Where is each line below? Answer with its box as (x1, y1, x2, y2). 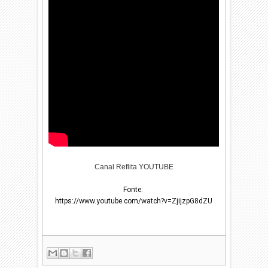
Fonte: (123, 185, 145, 194)
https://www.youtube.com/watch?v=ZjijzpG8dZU (55, 197, 213, 205)
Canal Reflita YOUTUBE (94, 163, 173, 171)
